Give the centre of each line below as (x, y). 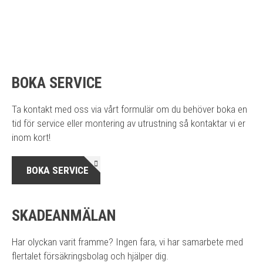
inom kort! (31, 137)
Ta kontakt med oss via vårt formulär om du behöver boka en (129, 109)
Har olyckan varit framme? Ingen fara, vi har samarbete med (127, 242)
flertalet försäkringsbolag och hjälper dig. (90, 256)
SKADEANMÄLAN (64, 215)
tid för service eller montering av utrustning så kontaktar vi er (129, 123)
